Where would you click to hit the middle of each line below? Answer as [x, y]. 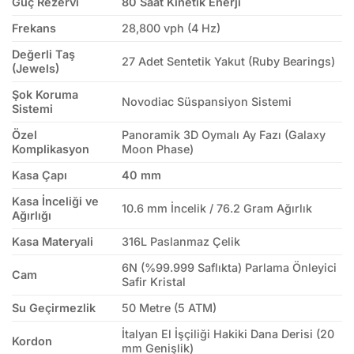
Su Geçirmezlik [54, 308]
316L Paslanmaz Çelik [181, 242]
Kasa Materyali [53, 242]
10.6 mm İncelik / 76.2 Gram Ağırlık [217, 209]
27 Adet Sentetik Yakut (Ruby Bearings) [229, 62]
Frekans [34, 28]
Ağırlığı [32, 216]
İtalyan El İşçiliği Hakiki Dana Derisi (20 [228, 334]
